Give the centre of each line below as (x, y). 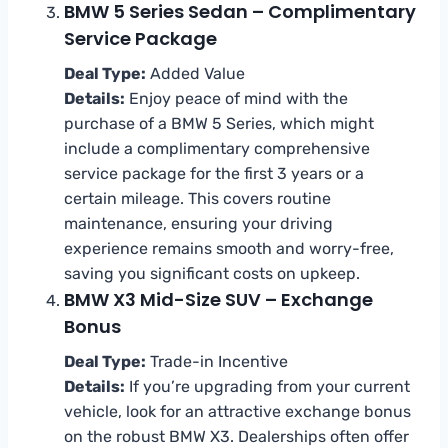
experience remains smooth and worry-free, (229, 248)
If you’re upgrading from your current (267, 386)
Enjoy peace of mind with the (236, 98)
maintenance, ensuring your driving (198, 223)
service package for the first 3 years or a (214, 173)
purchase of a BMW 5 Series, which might (219, 123)
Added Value (195, 73)
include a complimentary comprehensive (217, 148)
